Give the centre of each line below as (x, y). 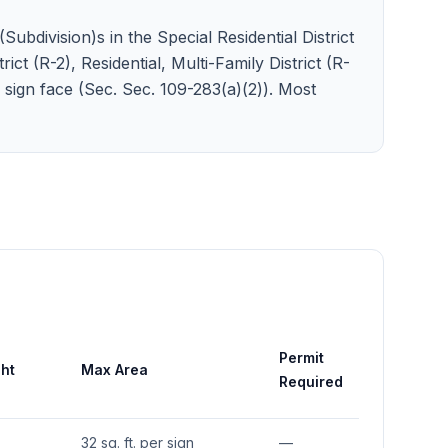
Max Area (114, 369)
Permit (301, 357)
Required (311, 381)
